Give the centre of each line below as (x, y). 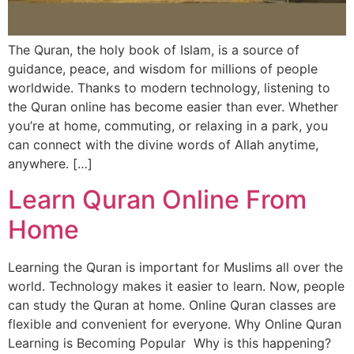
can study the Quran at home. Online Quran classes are (172, 305)
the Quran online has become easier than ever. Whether (173, 107)
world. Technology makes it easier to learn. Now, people (176, 286)
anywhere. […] (50, 164)
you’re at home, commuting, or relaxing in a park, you (168, 126)
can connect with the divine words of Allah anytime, (163, 145)
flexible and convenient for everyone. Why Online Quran (175, 324)
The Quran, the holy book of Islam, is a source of (154, 50)
